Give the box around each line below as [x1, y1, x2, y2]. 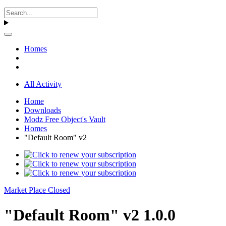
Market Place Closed [4, 186, 70, 195]
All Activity [24, 80, 62, 89]
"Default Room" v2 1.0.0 [4, 205, 176, 224]
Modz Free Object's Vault [24, 115, 105, 124]
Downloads [24, 106, 61, 115]
